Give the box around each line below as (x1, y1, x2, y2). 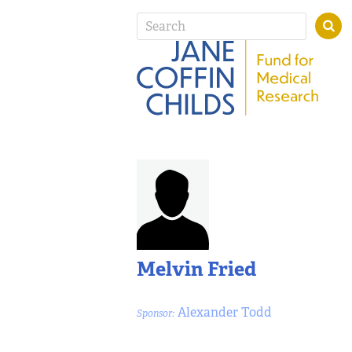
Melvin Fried (137, 256, 256, 282)
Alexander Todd (174, 303, 272, 321)
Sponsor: (137, 306, 174, 320)
